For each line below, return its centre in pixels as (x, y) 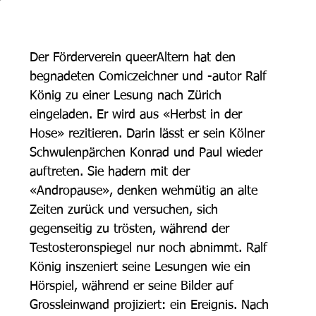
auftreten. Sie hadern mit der (112, 172)
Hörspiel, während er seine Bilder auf (134, 286)
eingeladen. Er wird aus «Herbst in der (138, 115)
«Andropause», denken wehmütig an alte (146, 191)
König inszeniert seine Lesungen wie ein (142, 267)
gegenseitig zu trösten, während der (132, 229)
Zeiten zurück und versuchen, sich (126, 210)
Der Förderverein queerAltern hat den (135, 58)
